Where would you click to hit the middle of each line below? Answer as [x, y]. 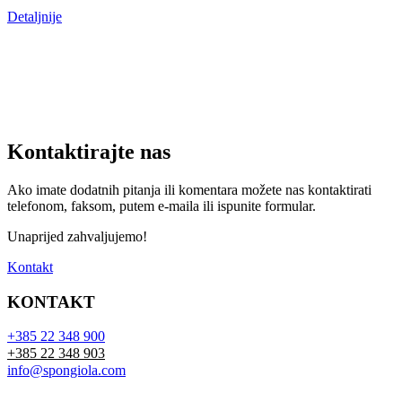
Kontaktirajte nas [89, 152]
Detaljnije [35, 17]
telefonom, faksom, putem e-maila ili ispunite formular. [162, 205]
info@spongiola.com [66, 371]
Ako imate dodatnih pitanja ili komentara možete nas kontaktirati [189, 189]
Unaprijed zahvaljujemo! [77, 236]
